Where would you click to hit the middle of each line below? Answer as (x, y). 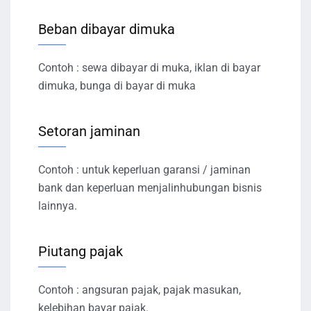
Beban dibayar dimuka (107, 29)
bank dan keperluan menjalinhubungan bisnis (150, 187)
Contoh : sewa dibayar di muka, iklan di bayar (149, 67)
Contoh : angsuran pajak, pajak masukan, (140, 289)
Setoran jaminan (89, 131)
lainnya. (58, 205)
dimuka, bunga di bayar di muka (117, 85)
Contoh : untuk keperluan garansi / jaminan (144, 169)
